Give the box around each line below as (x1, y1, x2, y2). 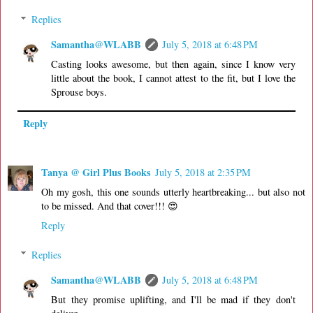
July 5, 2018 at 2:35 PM (155, 166, 251, 180)
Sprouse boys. (51, 85, 108, 99)
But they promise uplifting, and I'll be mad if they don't (51, 292, 296, 306)
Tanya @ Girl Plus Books (41, 165, 151, 180)
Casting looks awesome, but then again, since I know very (51, 57, 296, 71)
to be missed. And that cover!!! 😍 (41, 199, 178, 213)
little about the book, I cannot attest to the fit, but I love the (51, 71, 296, 85)
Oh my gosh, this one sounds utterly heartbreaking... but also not (41, 185, 305, 199)
